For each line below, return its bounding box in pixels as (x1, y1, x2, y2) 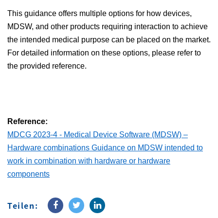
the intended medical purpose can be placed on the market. (7, 36, 211, 44)
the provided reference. (7, 62, 87, 70)
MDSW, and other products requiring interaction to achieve (7, 22, 208, 31)
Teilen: (7, 200, 38, 211)
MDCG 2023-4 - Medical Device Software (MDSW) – (7, 130, 188, 139)
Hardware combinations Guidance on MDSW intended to (7, 144, 203, 152)
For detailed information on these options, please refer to (7, 49, 201, 57)
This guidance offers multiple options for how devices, (7, 9, 192, 18)
